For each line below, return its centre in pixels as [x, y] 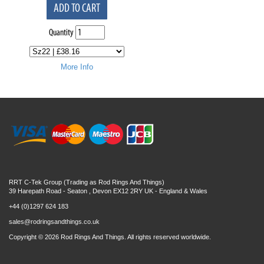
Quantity [61, 32]
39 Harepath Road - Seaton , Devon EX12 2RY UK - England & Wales [108, 191]
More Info [77, 67]
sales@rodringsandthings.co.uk [54, 222]
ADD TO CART [77, 8]
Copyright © [27, 237]
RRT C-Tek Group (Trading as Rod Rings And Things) [87, 182]
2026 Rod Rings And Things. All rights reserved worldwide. [128, 237]
